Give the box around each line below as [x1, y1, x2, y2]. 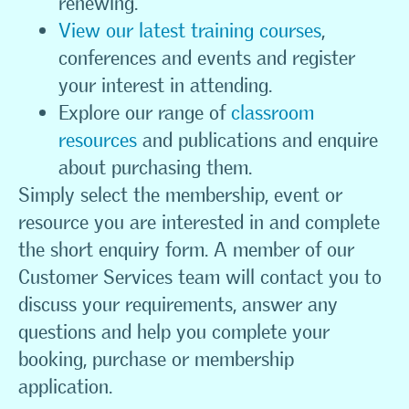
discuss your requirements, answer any [18, 292, 338, 317]
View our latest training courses [58, 18, 321, 43]
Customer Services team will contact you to [18, 265, 382, 289]
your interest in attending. [58, 73, 272, 98]
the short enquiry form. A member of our [18, 237, 354, 262]
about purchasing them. [58, 155, 252, 180]
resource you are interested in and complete [18, 210, 380, 235]
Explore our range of [58, 100, 231, 125]
